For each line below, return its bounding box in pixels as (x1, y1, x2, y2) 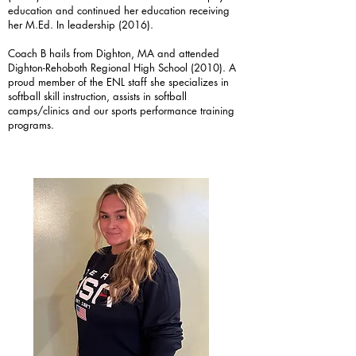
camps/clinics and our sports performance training (8, 103, 234, 118)
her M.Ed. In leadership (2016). (8, 17, 157, 32)
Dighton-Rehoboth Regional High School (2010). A (8, 60, 236, 75)
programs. (8, 118, 57, 132)
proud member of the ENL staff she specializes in (8, 75, 229, 89)
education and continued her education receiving (8, 3, 230, 17)
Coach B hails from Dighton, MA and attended (8, 46, 219, 60)
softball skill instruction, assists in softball (8, 89, 187, 103)
